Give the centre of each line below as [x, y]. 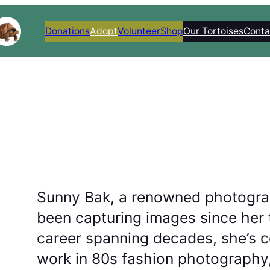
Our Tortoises [213, 31]
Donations [67, 31]
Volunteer [139, 31]
